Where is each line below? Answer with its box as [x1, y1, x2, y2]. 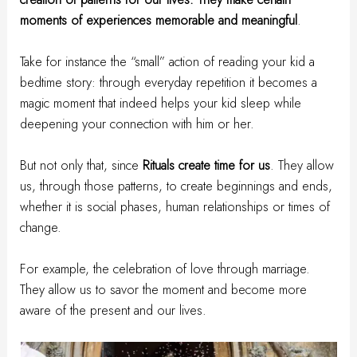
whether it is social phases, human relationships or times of [20, 197, 331, 217]
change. [20, 218, 62, 237]
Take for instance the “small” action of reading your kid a [20, 51, 316, 71]
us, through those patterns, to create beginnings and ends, [20, 176, 333, 196]
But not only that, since [20, 155, 143, 175]
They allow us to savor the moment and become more [20, 280, 308, 300]
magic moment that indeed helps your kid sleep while [20, 92, 302, 112]
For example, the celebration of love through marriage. [20, 259, 311, 279]
